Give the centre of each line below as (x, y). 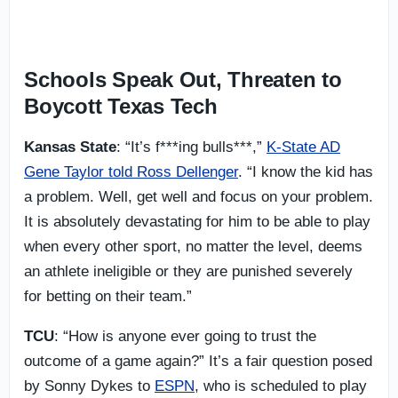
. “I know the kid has (306, 171)
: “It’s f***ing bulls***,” (191, 147)
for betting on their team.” (108, 296)
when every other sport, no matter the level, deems (193, 246)
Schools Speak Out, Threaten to (183, 79)
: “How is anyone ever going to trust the (185, 336)
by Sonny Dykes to (89, 386)
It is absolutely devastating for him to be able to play (197, 221)
